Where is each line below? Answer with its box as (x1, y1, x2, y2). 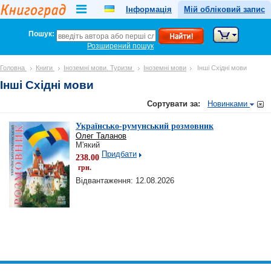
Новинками (207, 99, 250, 108)
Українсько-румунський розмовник (76, 122, 214, 131)
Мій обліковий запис (184, 5, 265, 14)
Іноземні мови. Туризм (64, 64, 134, 71)
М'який (76, 140, 100, 149)
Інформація (126, 5, 172, 14)
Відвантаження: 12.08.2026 (76, 176, 174, 185)
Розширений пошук (87, 42, 154, 50)
